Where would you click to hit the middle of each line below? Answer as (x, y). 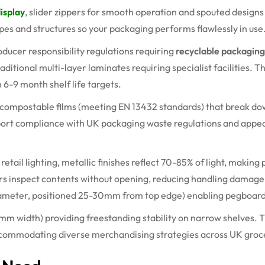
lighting (41, 162)
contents (60, 178)
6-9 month (26, 84)
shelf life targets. (85, 84)
